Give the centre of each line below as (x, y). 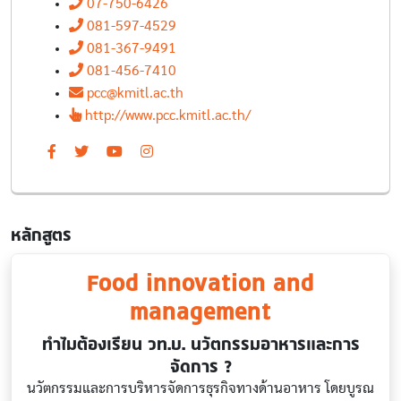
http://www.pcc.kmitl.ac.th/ (168, 115)
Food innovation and (200, 282)
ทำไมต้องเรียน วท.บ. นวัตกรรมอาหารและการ (200, 343)
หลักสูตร (41, 234)
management (200, 311)
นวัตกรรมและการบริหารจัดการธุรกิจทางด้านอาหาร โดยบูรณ (200, 388)
